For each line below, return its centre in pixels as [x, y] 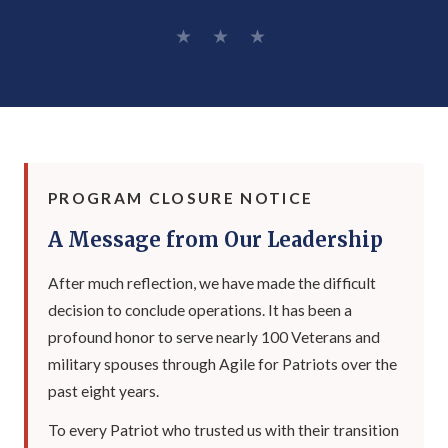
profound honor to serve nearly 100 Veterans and [214, 337]
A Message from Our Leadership [215, 239]
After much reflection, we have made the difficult [212, 283]
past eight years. [103, 391]
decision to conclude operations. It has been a [200, 310]
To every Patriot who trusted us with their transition [223, 430]
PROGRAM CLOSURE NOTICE [181, 198]
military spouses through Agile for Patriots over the [222, 364]
